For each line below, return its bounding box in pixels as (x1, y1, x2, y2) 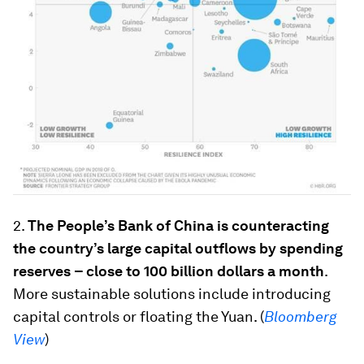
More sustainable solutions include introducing (13, 285, 331, 303)
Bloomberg (264, 308, 336, 326)
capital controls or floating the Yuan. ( (13, 308, 264, 326)
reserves (13, 262, 71, 280)
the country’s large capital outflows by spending (13, 240, 343, 258)
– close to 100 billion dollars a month (74, 262, 324, 280)
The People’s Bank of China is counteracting (28, 217, 329, 235)
